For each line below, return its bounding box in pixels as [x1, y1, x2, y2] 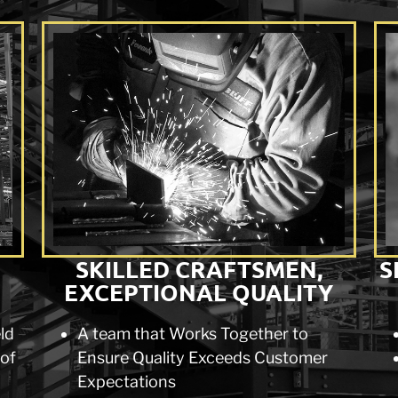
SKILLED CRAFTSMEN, [75, 254, 322, 283]
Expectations [77, 372, 177, 391]
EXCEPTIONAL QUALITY [64, 277, 334, 306]
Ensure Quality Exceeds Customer [77, 348, 329, 367]
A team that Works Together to [77, 324, 309, 343]
